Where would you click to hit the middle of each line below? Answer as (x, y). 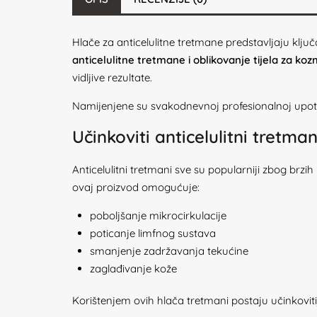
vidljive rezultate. (112, 77)
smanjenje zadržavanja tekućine (169, 251)
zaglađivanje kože (133, 269)
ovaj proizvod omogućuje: (136, 187)
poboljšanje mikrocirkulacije (158, 215)
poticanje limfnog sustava (153, 233)
